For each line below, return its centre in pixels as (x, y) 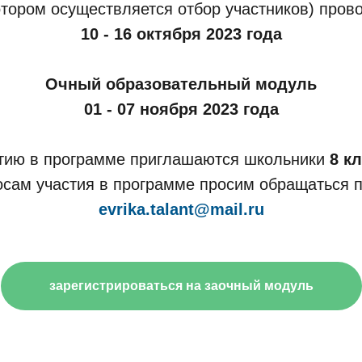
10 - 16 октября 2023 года (181, 34)
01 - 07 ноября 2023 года (181, 109)
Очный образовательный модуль (181, 84)
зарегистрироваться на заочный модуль (181, 285)
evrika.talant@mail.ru (181, 209)
